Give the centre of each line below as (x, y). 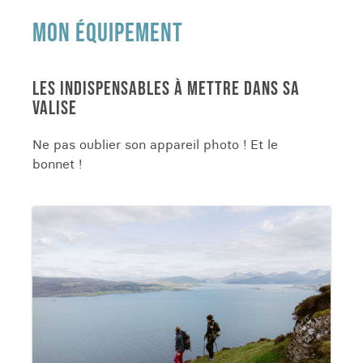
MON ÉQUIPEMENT (108, 34)
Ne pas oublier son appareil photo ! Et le (155, 144)
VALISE (55, 108)
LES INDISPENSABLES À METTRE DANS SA (166, 89)
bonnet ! (57, 164)
